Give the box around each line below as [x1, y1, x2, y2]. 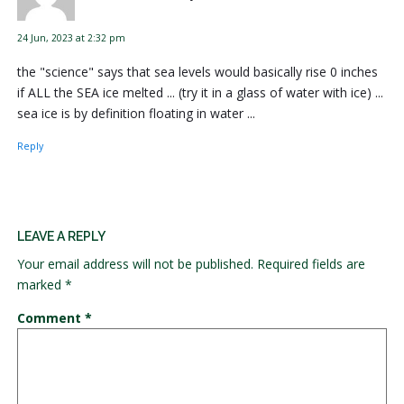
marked [16, 276, 65, 294]
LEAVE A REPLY [16, 229, 106, 244]
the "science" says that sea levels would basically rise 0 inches [16, 63, 378, 81]
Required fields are [256, 255, 365, 273]
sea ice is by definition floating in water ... [16, 105, 255, 123]
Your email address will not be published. [16, 255, 253, 273]
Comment [16, 309, 85, 327]
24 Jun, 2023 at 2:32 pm [16, 32, 125, 45]
